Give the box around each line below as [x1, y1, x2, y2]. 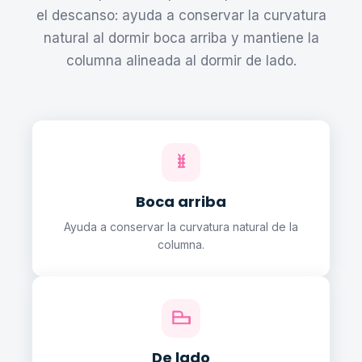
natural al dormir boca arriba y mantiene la [43, 29, 319, 46]
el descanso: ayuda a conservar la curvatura [36, 6, 326, 23]
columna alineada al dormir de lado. [65, 52, 297, 69]
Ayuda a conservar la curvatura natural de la [64, 219, 298, 234]
